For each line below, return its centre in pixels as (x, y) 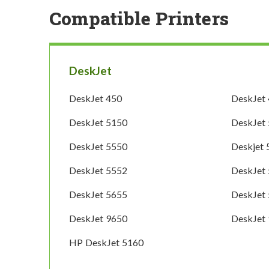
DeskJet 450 (95, 98)
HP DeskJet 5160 (106, 243)
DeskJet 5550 (98, 147)
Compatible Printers (139, 19)
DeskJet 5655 (98, 195)
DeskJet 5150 (98, 122)
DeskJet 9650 (98, 219)
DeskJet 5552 (98, 171)
